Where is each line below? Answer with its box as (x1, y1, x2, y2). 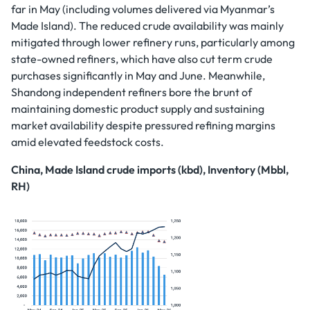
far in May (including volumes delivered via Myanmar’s (11, 2, 275, 16)
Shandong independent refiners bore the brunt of (11, 85, 252, 99)
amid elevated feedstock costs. (11, 135, 164, 149)
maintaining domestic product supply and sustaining (11, 102, 264, 116)
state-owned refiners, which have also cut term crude (11, 52, 273, 66)
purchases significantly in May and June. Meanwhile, (11, 69, 265, 82)
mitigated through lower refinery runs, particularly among (11, 35, 295, 49)
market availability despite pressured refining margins (11, 118, 275, 132)
